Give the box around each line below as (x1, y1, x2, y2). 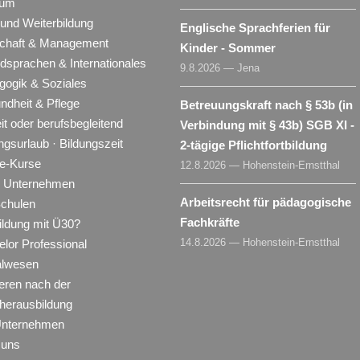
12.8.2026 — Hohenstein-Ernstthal (180, 158, 340, 171)
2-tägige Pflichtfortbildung (180, 137, 327, 152)
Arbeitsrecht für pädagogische (180, 194, 351, 209)
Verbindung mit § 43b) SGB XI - (180, 117, 354, 132)
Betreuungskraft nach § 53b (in (180, 97, 353, 112)
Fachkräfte (180, 215, 239, 229)
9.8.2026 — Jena (180, 61, 260, 74)
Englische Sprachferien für (180, 20, 330, 35)
